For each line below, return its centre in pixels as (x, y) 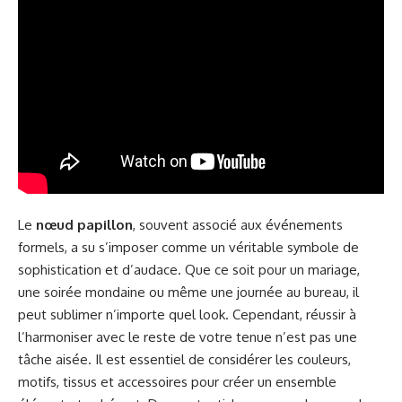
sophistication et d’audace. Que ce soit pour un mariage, (189, 270)
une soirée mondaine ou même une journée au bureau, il (188, 293)
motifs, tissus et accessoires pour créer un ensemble (177, 382)
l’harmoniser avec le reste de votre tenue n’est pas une (188, 337)
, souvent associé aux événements (238, 225)
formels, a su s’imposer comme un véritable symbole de (188, 248)
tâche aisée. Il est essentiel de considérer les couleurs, (184, 360)
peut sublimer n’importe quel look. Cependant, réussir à (187, 315)
